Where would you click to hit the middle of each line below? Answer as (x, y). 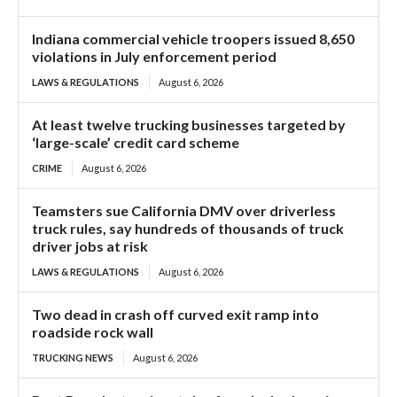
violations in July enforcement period (154, 57)
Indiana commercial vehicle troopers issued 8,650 (193, 39)
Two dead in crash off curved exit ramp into (175, 315)
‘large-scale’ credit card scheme (136, 143)
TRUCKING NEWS (73, 358)
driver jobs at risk (90, 246)
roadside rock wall (93, 332)
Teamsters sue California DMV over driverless (184, 211)
